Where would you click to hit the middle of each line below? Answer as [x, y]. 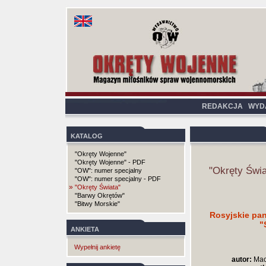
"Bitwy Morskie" [97, 204]
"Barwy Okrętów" [100, 195]
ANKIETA [85, 229]
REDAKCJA [222, 106]
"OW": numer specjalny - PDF [118, 179]
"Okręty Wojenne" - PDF [110, 162]
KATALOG [87, 136]
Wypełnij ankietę [97, 247]
